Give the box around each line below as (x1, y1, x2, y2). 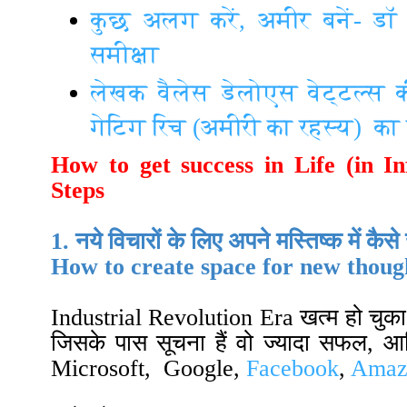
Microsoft (51, 355, 144, 382)
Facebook (246, 355, 339, 382)
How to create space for (51, 253, 300, 281)
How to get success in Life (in (51, 152, 373, 179)
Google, (164, 355, 246, 382)
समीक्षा (91, 40, 159, 68)
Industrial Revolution (51, 304, 260, 332)
